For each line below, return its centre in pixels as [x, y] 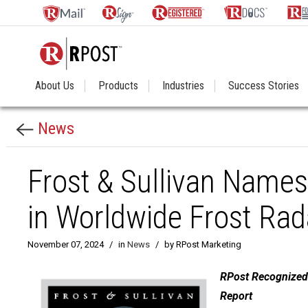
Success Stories [264, 86]
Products [118, 86]
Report [236, 296]
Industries [183, 86]
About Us [55, 86]
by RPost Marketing [203, 244]
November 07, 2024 [66, 244]
